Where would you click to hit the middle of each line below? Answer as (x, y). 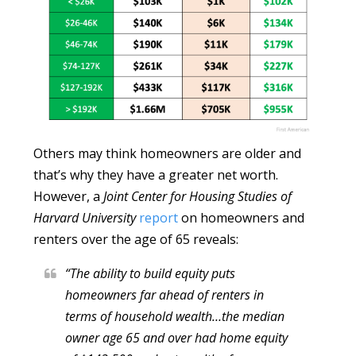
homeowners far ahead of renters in (165, 294)
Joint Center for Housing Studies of (198, 196)
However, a (69, 196)
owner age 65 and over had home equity (177, 337)
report (159, 217)
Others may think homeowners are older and (168, 153)
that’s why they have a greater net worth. (156, 174)
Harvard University (85, 217)
